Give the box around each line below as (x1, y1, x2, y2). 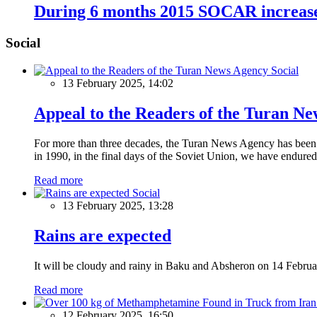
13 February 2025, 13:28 (62, 199, 173, 212)
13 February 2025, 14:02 (62, 77, 173, 90)
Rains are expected (34, 226, 171, 245)
